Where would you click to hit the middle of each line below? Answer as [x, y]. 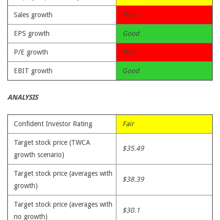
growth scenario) [39, 155]
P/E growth [31, 52]
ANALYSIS [23, 97]
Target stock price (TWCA [52, 142]
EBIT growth [33, 71]
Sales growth [33, 15]
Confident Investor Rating [53, 124]
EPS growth [32, 33]
